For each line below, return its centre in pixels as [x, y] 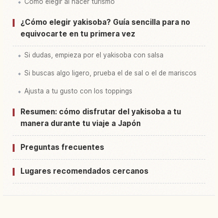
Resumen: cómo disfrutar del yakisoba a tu [101, 112]
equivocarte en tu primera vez [78, 34]
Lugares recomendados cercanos [84, 171]
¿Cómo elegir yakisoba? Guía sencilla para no [105, 22]
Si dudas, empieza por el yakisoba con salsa [94, 55]
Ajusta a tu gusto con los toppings [78, 91]
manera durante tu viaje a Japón [81, 124]
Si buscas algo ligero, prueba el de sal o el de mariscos [110, 73]
